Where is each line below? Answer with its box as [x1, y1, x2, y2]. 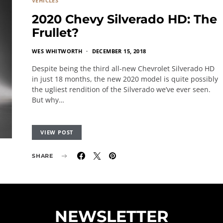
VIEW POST [40, 128, 74, 136]
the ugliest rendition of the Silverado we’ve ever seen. [32, 85, 211, 94]
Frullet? [32, 25, 79, 40]
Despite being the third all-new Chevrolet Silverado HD [32, 64, 215, 73]
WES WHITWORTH [32, 47, 83, 55]
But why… [32, 95, 64, 105]
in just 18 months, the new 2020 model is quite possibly [32, 74, 218, 84]
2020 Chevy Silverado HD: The [32, 12, 217, 26]
